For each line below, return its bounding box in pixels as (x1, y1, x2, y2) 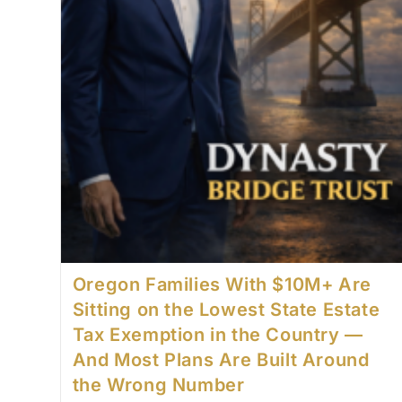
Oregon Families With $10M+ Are (72, 274, 371, 296)
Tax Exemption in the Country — (72, 324, 363, 346)
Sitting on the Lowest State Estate (72, 299, 380, 321)
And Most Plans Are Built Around (72, 349, 370, 371)
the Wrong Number (72, 374, 245, 397)
